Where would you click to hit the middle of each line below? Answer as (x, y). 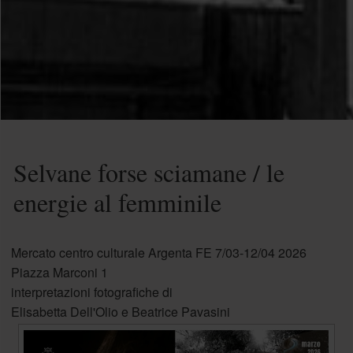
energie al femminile (117, 203)
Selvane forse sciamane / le (149, 173)
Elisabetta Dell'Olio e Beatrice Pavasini (121, 312)
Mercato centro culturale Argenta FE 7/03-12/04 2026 (159, 253)
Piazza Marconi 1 (61, 273)
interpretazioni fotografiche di (92, 292)
